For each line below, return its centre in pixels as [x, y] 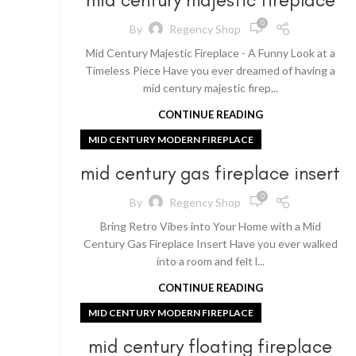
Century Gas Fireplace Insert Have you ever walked [210, 244]
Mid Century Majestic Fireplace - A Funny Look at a [210, 53]
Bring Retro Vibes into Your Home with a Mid [210, 226]
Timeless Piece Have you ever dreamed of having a [211, 70]
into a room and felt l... [210, 261]
